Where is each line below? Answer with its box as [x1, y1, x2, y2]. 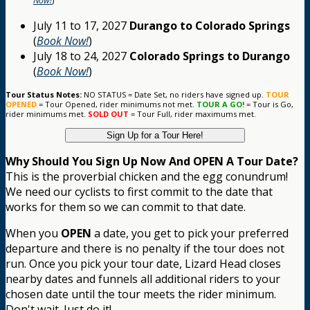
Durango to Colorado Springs [129, 18, 290, 34]
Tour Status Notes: [6, 89, 82, 100]
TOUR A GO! [197, 99, 244, 110]
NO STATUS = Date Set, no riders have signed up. [82, 89, 266, 100]
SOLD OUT [88, 109, 129, 120]
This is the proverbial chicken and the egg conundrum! [6, 169, 288, 185]
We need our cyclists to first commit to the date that [6, 184, 273, 200]
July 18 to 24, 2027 [33, 48, 129, 64]
